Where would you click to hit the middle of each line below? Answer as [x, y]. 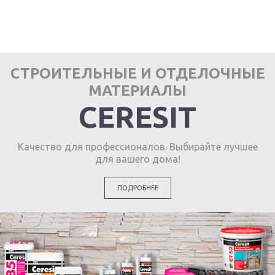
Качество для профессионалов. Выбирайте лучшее [137, 146]
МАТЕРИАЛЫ [137, 90]
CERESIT [137, 116]
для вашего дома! [137, 159]
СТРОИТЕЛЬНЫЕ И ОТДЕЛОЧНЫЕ [137, 73]
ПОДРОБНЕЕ [138, 188]
